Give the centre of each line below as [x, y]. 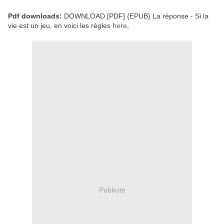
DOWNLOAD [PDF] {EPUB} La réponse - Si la [135, 16]
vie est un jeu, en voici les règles [60, 25]
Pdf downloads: [35, 16]
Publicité [112, 190]
